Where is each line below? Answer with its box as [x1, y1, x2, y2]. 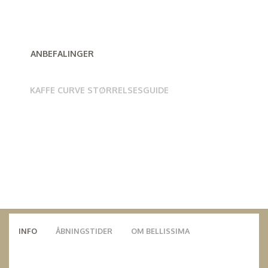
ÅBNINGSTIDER [56, 226, 112, 236]
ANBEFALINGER [31, 48, 94, 59]
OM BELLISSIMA [131, 226, 190, 236]
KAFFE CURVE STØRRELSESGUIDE [30, 84, 169, 95]
